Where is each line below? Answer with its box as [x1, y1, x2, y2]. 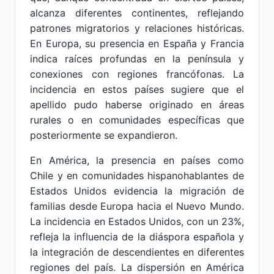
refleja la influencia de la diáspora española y [30, 231, 244, 243]
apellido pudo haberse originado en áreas [30, 98, 244, 111]
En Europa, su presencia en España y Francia [30, 37, 244, 50]
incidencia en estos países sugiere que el [30, 83, 244, 95]
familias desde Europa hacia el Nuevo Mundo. [30, 200, 244, 212]
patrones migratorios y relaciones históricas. [30, 22, 244, 34]
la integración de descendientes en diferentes [30, 246, 244, 258]
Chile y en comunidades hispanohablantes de [30, 169, 244, 182]
